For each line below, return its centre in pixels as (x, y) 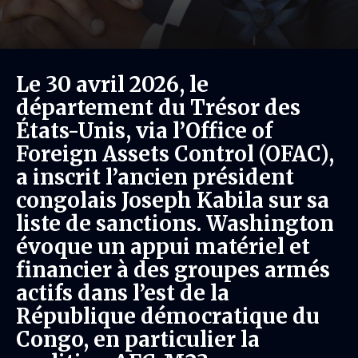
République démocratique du (168, 316)
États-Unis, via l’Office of (144, 131)
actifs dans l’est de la (123, 293)
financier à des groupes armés (173, 270)
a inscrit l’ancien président (155, 177)
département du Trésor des (158, 107)
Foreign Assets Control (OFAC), (175, 154)
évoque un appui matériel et (163, 247)
